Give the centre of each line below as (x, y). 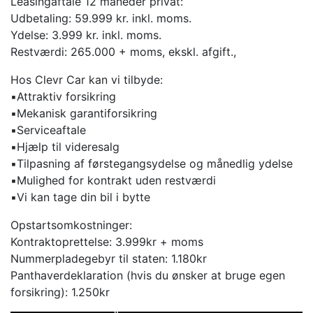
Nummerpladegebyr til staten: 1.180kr (109, 258)
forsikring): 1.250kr (60, 292)
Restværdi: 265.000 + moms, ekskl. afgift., (123, 51)
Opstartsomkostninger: (71, 225)
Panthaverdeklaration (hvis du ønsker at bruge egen (148, 275)
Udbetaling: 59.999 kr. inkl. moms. (101, 18)
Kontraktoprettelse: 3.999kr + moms (107, 241)
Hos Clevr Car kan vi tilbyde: (87, 79)
